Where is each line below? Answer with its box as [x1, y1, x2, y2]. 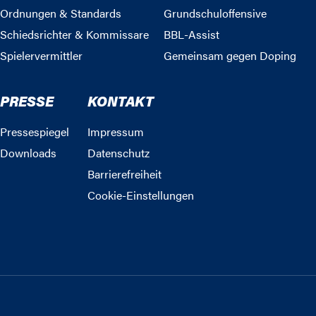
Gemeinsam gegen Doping [164, 47, 296, 64]
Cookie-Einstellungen [87, 187, 194, 204]
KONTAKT [87, 90, 154, 111]
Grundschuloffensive [164, 5, 267, 22]
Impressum [87, 123, 144, 140]
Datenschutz [87, 145, 150, 162]
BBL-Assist [164, 26, 219, 43]
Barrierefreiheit [87, 166, 162, 183]
